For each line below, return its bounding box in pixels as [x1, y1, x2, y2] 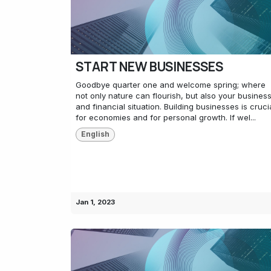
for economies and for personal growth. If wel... [76, 113, 256, 123]
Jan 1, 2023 [76, 197, 115, 206]
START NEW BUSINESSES [76, 58, 223, 76]
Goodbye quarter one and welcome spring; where [76, 80, 266, 90]
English [80, 129, 109, 139]
